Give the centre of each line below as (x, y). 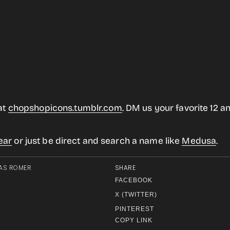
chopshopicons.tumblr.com (65, 108)
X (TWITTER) (136, 195)
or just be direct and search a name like (97, 141)
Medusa (199, 141)
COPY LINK (134, 220)
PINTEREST (135, 209)
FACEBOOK (134, 180)
